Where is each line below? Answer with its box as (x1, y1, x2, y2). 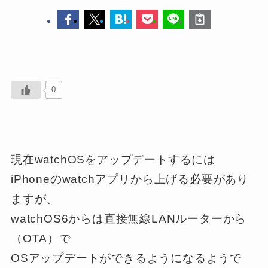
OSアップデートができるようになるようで (10, 252, 242, 265)
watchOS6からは (10, 212, 104, 226)
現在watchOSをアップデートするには (10, 153, 216, 166)
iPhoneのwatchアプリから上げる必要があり (10, 173, 249, 186)
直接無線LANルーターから (103, 212, 247, 226)
